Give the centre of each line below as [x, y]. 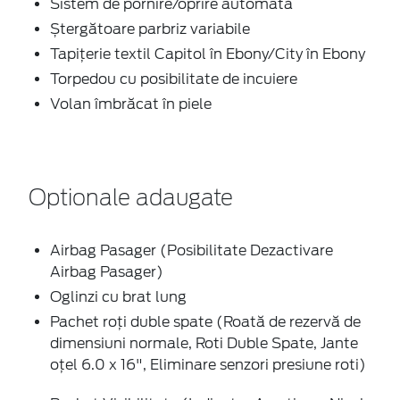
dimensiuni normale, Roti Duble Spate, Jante [204, 343]
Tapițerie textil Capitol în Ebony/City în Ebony [208, 54]
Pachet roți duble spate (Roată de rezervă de [205, 321]
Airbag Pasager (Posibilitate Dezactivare [192, 250]
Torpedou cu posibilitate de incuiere [174, 79]
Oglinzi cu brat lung [118, 296]
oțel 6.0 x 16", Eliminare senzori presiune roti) [208, 364]
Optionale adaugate [131, 199]
